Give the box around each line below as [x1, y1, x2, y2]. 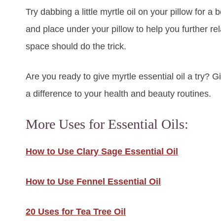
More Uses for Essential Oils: [26, 116, 188, 132]
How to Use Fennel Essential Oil [26, 177, 161, 187]
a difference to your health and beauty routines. [26, 89, 211, 99]
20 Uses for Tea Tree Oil [26, 207, 126, 217]
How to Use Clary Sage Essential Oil [26, 147, 178, 157]
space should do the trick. [26, 41, 126, 52]
